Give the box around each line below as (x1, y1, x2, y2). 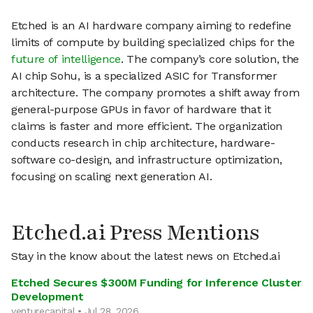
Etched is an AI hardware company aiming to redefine (11, 19, 291, 32)
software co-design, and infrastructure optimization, (11, 153, 282, 166)
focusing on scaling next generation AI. (11, 170, 212, 183)
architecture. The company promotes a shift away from (11, 86, 300, 99)
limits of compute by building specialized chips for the (11, 36, 295, 49)
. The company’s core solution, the (120, 52, 300, 66)
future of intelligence (11, 52, 121, 66)
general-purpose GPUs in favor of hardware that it (11, 103, 271, 116)
